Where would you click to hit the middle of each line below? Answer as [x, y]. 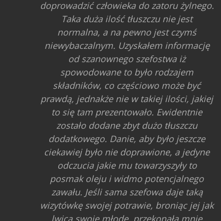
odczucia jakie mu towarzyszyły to [127, 165]
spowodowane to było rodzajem [127, 72]
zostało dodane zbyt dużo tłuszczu [127, 125]
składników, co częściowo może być [127, 85]
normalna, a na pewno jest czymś [127, 32]
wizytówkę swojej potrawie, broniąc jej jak [127, 205]
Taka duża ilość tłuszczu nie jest [127, 18]
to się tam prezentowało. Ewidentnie [127, 112]
